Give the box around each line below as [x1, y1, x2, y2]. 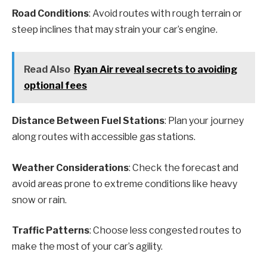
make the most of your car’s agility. [12, 241, 163, 253]
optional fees [23, 80, 87, 92]
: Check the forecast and [129, 162, 238, 173]
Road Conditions [12, 7, 89, 19]
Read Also [23, 64, 70, 76]
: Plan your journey [164, 115, 244, 127]
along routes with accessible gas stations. [12, 131, 195, 143]
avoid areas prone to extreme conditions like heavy [12, 178, 237, 190]
